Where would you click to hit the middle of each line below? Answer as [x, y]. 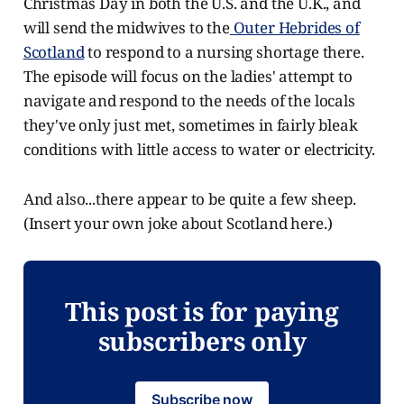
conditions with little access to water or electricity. [199, 149]
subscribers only [202, 340]
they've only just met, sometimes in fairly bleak [190, 124]
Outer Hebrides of [294, 27]
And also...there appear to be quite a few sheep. [189, 198]
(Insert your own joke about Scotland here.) [178, 223]
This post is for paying [202, 311]
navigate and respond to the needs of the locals [189, 100]
